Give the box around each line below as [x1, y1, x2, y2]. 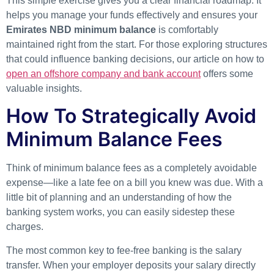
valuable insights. [6, 83, 82, 94]
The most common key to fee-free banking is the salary [6, 245, 242, 256]
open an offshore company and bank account [6, 68, 201, 79]
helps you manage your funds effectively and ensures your [6, 9, 257, 20]
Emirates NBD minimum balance [6, 24, 156, 35]
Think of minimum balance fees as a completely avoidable [6, 163, 257, 174]
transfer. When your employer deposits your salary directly [6, 259, 256, 270]
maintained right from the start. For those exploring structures [6, 39, 267, 50]
